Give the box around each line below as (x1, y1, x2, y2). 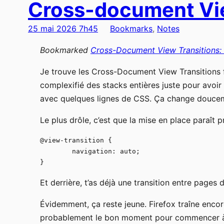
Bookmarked (40, 45, 90, 55)
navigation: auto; (40, 147, 72, 155)
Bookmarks (110, 23, 152, 34)
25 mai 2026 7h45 (28, 23, 98, 34)
